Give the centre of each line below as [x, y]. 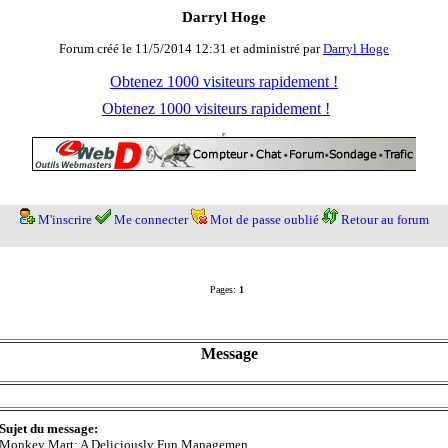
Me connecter [150, 220]
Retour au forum [384, 220]
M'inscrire [64, 220]
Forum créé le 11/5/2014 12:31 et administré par [191, 49]
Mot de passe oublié [264, 220]
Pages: [223, 290]
